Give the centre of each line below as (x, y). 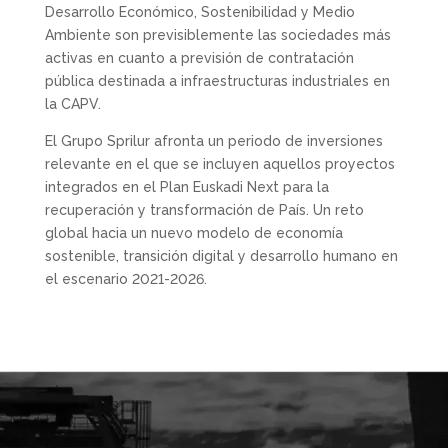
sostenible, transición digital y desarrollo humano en (221, 256)
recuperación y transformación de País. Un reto (204, 210)
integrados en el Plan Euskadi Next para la (186, 187)
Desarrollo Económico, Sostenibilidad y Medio (199, 12)
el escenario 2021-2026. (125, 279)
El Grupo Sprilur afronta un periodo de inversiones (213, 141)
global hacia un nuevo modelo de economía (193, 233)
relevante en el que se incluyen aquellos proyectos (219, 164)
